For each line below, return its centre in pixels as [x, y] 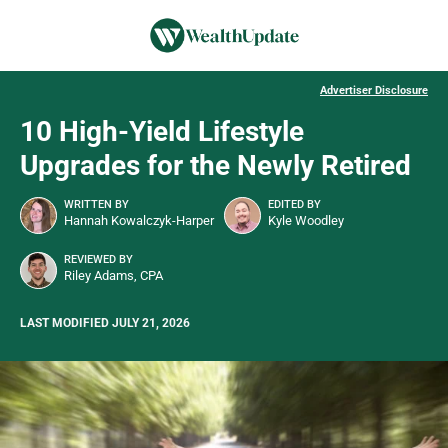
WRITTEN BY [96, 205]
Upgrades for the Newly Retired [215, 166]
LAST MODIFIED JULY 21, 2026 [105, 323]
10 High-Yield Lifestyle [162, 132]
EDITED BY [294, 205]
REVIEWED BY [98, 260]
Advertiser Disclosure [374, 91]
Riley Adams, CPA [113, 276]
